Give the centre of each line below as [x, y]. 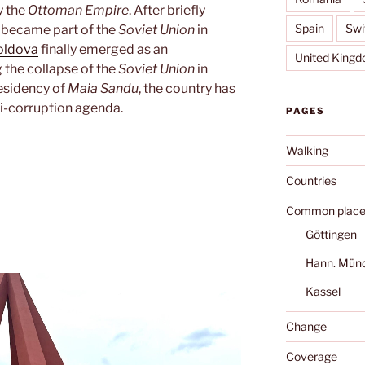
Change [306, 326]
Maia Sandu [103, 89]
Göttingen [331, 234]
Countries [311, 180]
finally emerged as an [103, 50]
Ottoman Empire [78, 11]
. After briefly [167, 11]
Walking [307, 150]
